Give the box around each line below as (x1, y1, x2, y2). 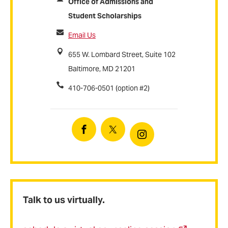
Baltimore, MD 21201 (68, 64, 135, 74)
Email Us (68, 31, 96, 40)
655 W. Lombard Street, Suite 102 (68, 50, 176, 60)
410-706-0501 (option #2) (68, 83, 150, 93)
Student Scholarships (68, 11, 141, 21)
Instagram (141, 133, 179, 143)
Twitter (112, 128, 138, 138)
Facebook (83, 128, 119, 138)
